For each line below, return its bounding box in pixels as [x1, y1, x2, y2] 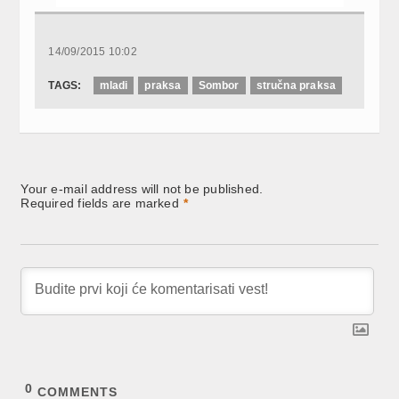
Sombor [198, 78, 240, 92]
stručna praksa [256, 78, 337, 92]
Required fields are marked [20, 195, 179, 210]
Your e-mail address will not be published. [20, 181, 264, 196]
